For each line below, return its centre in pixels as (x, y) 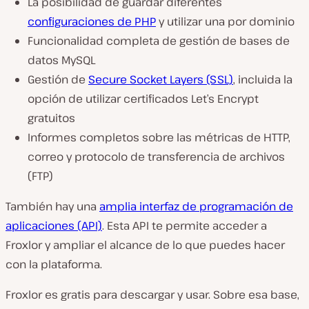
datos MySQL (61, 60)
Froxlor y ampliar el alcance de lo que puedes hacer (145, 245)
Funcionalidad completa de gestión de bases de (159, 40)
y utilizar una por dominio (225, 21)
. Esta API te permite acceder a (185, 225)
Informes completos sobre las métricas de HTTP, (159, 137)
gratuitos (51, 118)
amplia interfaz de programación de (196, 206)
